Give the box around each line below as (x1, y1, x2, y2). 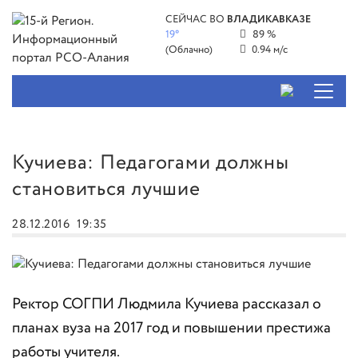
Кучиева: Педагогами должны (12, 148, 289, 177)
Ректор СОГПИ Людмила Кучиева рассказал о (12, 293, 321, 316)
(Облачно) (165, 42, 213, 58)
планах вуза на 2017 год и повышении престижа (12, 317, 331, 340)
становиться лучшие (12, 174, 201, 204)
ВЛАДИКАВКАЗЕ (227, 12, 312, 27)
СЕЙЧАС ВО (165, 12, 228, 27)
